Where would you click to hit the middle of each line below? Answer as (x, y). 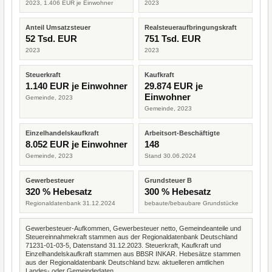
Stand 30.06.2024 (170, 156)
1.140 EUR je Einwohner (76, 86)
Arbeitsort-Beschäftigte (182, 133)
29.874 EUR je (174, 86)
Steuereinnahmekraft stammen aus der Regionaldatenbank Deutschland (131, 237)
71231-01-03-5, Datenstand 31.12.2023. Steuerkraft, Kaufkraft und (123, 245)
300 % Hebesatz (178, 192)
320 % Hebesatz (59, 192)
